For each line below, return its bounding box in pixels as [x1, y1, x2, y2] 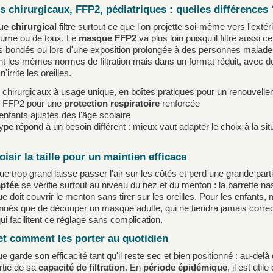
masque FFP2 [79, 32, 136, 43]
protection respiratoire [64, 97, 160, 108]
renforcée [160, 97, 200, 108]
